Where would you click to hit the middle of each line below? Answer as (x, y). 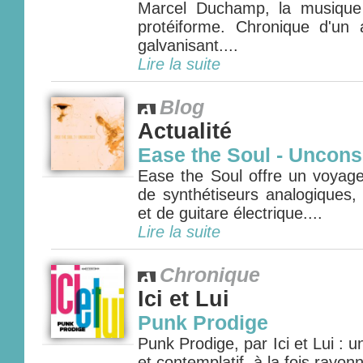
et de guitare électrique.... (230, 213)
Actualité (185, 131)
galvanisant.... (188, 45)
